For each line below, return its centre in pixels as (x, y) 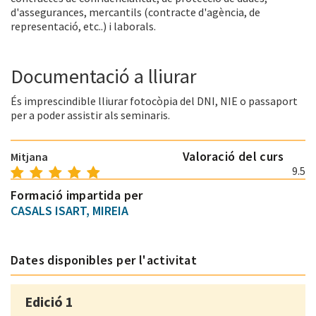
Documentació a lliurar (104, 77)
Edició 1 (49, 302)
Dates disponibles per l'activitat (104, 260)
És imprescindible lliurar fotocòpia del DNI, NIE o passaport (154, 101)
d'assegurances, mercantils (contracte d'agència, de (135, 12)
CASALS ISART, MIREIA (69, 211)
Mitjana (29, 157)
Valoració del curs (233, 157)
